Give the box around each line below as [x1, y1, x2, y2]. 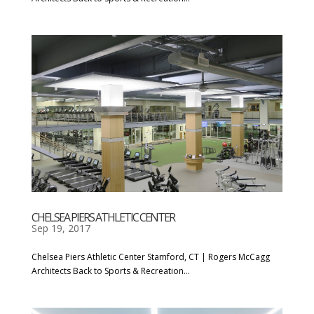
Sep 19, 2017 [31, 221, 90, 235]
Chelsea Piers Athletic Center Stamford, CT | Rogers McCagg [31, 251, 270, 264]
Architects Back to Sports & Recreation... [31, 265, 190, 278]
